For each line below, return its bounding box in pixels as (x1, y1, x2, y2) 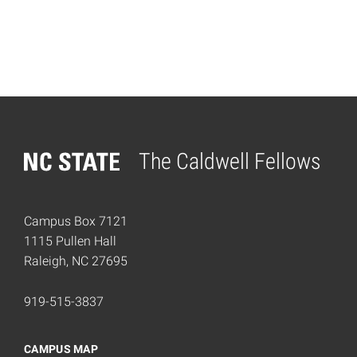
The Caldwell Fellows (139, 148, 321, 175)
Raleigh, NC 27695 (24, 253, 127, 269)
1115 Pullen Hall (24, 233, 116, 249)
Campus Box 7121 (24, 214, 127, 229)
